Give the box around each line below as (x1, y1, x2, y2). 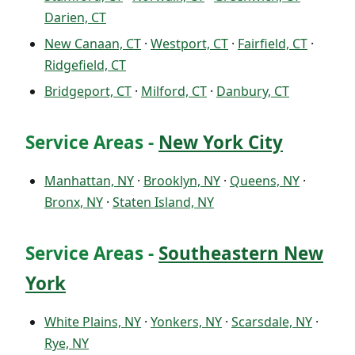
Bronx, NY (44, 193, 103, 212)
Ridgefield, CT (44, 56, 126, 74)
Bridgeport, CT (44, 82, 132, 101)
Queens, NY (230, 172, 300, 190)
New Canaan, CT (44, 35, 141, 53)
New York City (158, 130, 283, 155)
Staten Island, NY (113, 193, 214, 212)
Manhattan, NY (44, 172, 134, 190)
